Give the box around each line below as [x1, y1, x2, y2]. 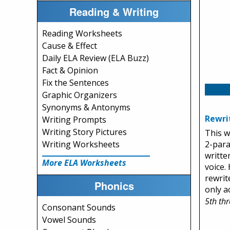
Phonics [94, 178, 134, 193]
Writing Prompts [42, 114, 106, 125]
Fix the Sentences [42, 77, 109, 88]
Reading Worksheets [42, 28, 122, 39]
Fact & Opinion [42, 65, 98, 76]
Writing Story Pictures [42, 126, 127, 138]
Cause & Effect [42, 40, 97, 51]
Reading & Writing [69, 4, 159, 19]
